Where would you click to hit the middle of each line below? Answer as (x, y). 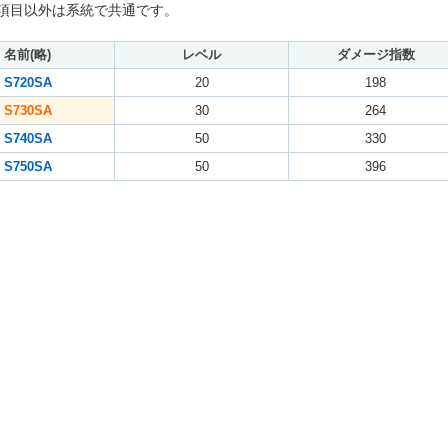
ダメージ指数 (375, 54)
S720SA (27, 82)
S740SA (27, 138)
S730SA (27, 110)
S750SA (27, 166)
